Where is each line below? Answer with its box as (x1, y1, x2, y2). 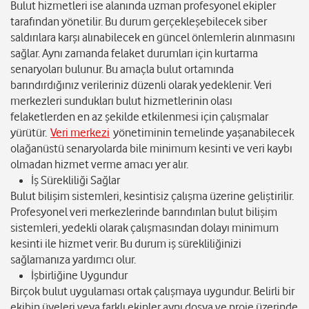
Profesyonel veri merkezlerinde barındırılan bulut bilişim (10, 205, 277, 219)
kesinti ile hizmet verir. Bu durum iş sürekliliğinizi (10, 237, 241, 251)
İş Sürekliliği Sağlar (31, 173, 120, 188)
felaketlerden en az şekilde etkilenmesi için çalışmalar (10, 110, 268, 124)
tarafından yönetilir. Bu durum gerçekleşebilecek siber (10, 14, 267, 29)
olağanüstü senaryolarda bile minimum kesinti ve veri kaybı (10, 141, 292, 156)
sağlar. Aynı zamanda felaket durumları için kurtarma (10, 46, 258, 61)
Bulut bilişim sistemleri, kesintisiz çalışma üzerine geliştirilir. (10, 189, 294, 203)
